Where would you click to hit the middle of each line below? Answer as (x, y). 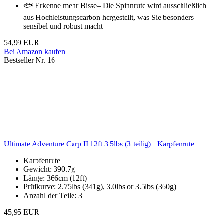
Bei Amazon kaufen (35, 52)
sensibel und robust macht (63, 26)
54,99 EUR (22, 43)
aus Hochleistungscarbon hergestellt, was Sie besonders (109, 18)
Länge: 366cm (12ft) (55, 178)
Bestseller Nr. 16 (29, 60)
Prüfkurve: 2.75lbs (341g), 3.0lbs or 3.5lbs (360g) (100, 187)
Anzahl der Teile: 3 (53, 196)
